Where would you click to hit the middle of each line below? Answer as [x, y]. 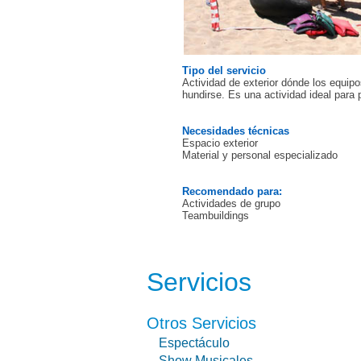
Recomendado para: [232, 191]
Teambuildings [216, 216]
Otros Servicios [201, 323]
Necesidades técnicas [236, 131]
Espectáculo [194, 343]
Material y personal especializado [260, 155]
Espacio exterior [220, 143]
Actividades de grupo [231, 203]
